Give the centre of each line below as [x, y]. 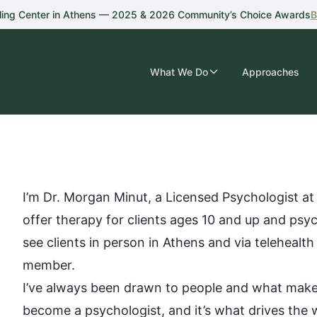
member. [49, 265]
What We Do [179, 71]
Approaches [271, 71]
